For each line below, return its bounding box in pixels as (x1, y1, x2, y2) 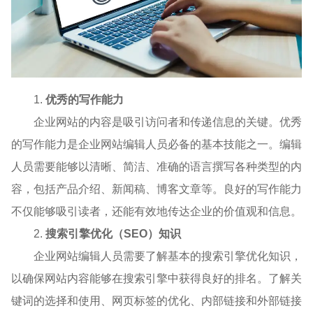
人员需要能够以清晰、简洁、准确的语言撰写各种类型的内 (11, 160, 302, 173)
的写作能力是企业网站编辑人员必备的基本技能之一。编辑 (11, 138, 302, 150)
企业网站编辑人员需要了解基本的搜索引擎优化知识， (34, 249, 302, 262)
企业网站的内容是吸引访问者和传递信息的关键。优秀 (34, 115, 302, 128)
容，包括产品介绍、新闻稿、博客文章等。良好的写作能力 (11, 182, 302, 195)
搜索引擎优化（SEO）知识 (45, 227, 181, 240)
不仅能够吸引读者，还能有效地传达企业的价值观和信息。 (11, 205, 302, 217)
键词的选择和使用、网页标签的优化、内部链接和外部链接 (11, 294, 302, 307)
